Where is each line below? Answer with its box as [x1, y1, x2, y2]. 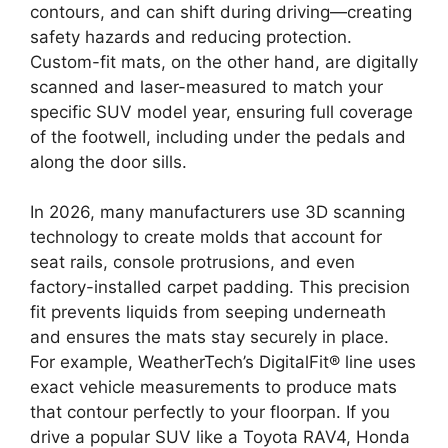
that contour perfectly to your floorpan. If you [30, 402, 390, 423]
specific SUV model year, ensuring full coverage [30, 101, 413, 122]
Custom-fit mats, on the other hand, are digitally [30, 51, 418, 72]
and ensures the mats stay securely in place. [30, 327, 389, 348]
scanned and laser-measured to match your [30, 76, 383, 97]
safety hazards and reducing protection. [30, 26, 352, 47]
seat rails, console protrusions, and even [30, 252, 355, 273]
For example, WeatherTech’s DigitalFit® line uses [30, 352, 416, 373]
